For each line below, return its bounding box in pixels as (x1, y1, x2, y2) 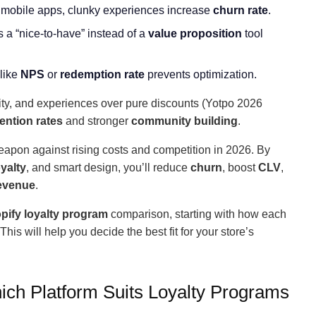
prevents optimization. (145, 68, 257, 80)
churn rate (213, 4, 268, 16)
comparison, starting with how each (108, 208, 286, 220)
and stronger (63, 115, 131, 127)
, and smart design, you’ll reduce (26, 162, 190, 174)
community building (131, 115, 238, 127)
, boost (222, 162, 258, 174)
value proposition (148, 28, 242, 39)
